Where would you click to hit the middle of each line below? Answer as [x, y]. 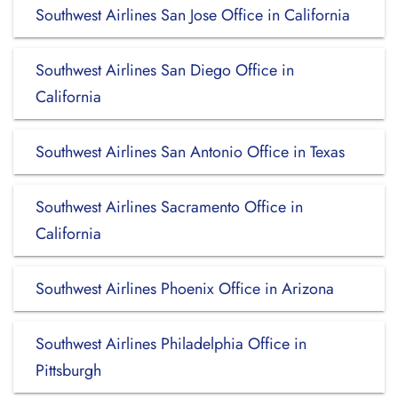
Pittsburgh [68, 370]
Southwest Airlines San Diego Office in [165, 70]
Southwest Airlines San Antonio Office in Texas [190, 152]
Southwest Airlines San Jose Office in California [193, 15]
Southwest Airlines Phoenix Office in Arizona [185, 289]
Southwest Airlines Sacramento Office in [169, 207]
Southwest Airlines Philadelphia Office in [171, 344]
